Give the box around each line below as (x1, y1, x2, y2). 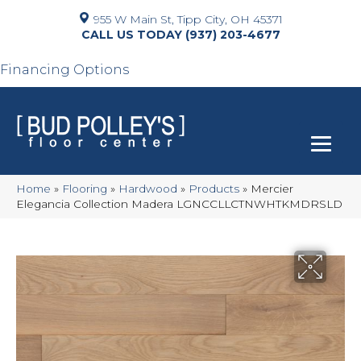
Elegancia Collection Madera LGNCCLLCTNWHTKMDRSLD (16, 197, 342, 210)
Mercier (251, 182, 293, 195)
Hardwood (118, 182, 177, 195)
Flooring (62, 182, 107, 195)
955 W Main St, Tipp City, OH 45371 (93, 12, 283, 27)
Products (189, 182, 239, 195)
